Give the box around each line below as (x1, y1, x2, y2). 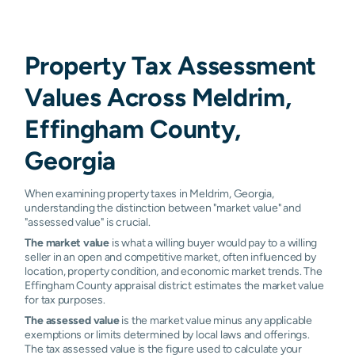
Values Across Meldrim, (25, 82, 292, 112)
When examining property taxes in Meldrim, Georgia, (25, 186, 274, 200)
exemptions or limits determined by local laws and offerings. (25, 327, 310, 341)
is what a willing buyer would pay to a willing (109, 235, 318, 249)
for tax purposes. (25, 292, 105, 306)
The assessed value (25, 313, 120, 326)
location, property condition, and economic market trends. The (25, 264, 323, 277)
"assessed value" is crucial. (25, 215, 151, 228)
